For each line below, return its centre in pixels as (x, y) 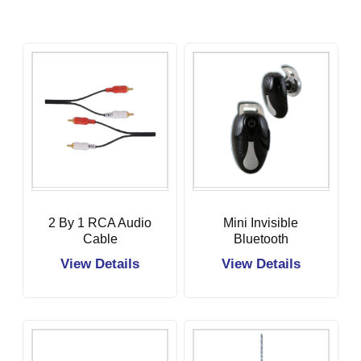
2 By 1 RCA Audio (100, 222)
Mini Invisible (261, 222)
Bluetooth (261, 239)
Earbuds (261, 255)
